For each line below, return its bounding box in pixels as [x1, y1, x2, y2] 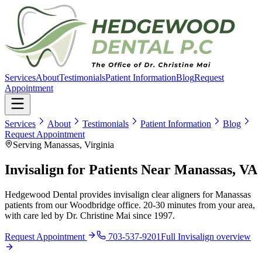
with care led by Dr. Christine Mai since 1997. [5, 210, 175, 220]
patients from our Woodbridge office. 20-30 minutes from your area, [5, 199, 255, 210]
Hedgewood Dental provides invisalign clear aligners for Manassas [5, 189, 251, 199]
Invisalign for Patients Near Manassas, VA [5, 161, 257, 177]
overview [214, 231, 251, 242]
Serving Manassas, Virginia [13, 140, 114, 150]
